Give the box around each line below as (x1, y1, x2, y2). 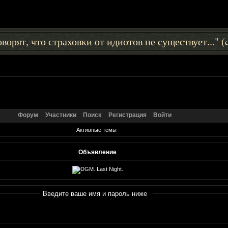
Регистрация (108, 111, 147, 118)
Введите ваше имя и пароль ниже (42, 190, 147, 198)
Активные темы (76, 126, 117, 133)
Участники (45, 111, 76, 118)
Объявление (78, 148, 117, 155)
